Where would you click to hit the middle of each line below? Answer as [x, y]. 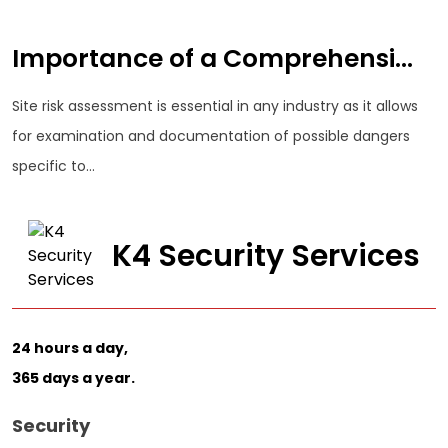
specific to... [53, 166]
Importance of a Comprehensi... [212, 58]
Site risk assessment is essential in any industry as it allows [215, 106]
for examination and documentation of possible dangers [211, 136]
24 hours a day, [70, 348]
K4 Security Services [266, 256]
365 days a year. [73, 378]
